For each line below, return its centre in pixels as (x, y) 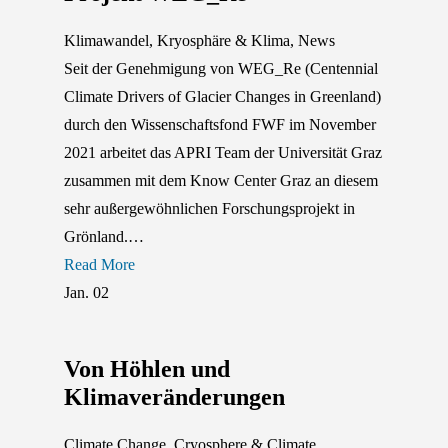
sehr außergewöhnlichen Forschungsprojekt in (209, 208)
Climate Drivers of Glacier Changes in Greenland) (222, 96)
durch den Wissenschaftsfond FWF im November (220, 124)
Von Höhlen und (147, 368)
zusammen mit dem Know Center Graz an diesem (221, 180)
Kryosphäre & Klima (223, 40)
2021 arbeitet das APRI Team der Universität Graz (223, 152)
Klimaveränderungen (174, 396)
